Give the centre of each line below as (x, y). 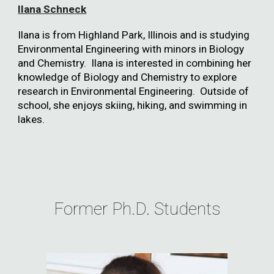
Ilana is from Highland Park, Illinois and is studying (134, 35)
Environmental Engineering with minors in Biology (131, 49)
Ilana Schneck (52, 9)
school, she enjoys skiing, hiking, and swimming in (133, 105)
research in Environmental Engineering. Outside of (134, 91)
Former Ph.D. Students (137, 209)
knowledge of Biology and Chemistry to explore (128, 77)
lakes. (31, 119)
